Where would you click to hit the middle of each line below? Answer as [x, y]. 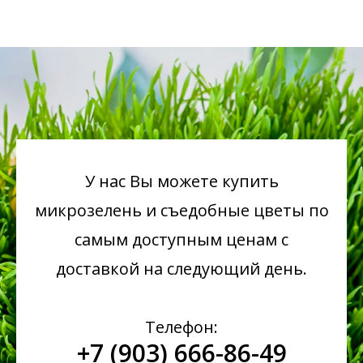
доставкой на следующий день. [181, 268]
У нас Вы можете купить [181, 181]
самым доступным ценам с [181, 239]
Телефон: [181, 327]
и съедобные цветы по [235, 210]
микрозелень [88, 210]
